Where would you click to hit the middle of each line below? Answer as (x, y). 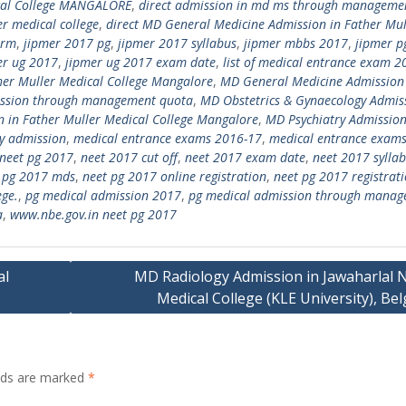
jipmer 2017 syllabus (177, 43)
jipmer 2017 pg (67, 43)
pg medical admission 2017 (103, 195)
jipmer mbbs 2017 (296, 43)
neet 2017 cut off (129, 157)
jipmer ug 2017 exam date (140, 62)
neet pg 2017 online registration (174, 176)
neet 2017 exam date (245, 157)
